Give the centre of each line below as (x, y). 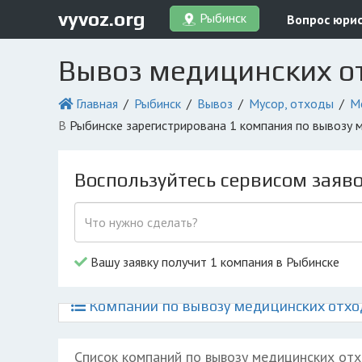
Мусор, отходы (291, 103)
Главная (97, 103)
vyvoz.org (102, 19)
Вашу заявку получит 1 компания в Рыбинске (213, 262)
